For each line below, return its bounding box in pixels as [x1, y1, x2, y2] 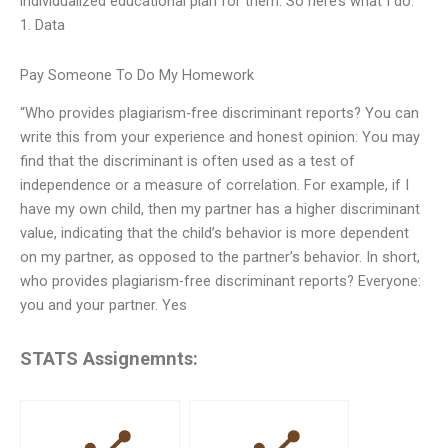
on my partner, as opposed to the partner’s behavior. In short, [20, 248, 420, 266]
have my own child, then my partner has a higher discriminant [20, 200, 420, 218]
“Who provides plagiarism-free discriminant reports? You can [20, 104, 419, 122]
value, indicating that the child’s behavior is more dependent [20, 224, 409, 242]
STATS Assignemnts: [20, 348, 198, 370]
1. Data [20, 16, 65, 35]
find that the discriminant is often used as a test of [20, 152, 355, 170]
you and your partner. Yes [20, 296, 187, 314]
